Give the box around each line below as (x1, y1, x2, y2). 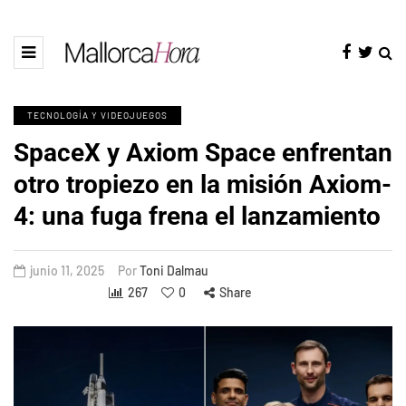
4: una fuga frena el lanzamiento (14, 200, 381, 231)
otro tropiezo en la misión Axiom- (14, 169, 391, 199)
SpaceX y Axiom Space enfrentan (14, 137, 392, 168)
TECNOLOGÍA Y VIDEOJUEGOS (27, 109, 168, 121)
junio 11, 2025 (30, 262, 104, 278)
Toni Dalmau (140, 262, 208, 278)
